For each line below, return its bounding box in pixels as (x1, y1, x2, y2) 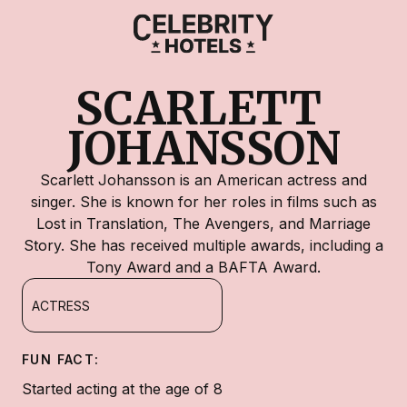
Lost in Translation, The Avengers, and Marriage (36, 214, 371, 233)
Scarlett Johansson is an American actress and (40, 171, 367, 189)
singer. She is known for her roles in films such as (30, 193, 377, 211)
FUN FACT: (22, 352, 100, 367)
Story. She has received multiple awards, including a (24, 236, 383, 254)
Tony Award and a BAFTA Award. (86, 258, 321, 276)
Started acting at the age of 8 (22, 380, 223, 398)
